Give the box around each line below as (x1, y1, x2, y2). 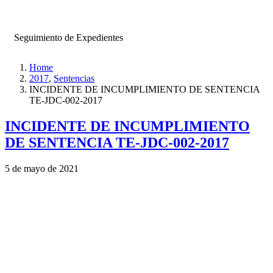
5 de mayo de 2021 (5, 163, 79, 174)
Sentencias (54, 73, 94, 83)
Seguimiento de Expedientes (14, 32, 123, 43)
